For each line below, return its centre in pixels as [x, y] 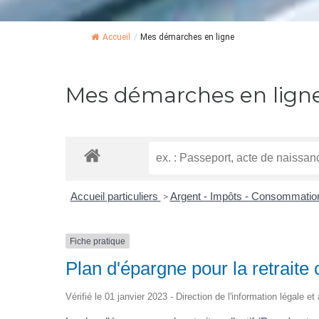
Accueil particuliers [115, 196]
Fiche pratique [98, 241]
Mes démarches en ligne [187, 37]
